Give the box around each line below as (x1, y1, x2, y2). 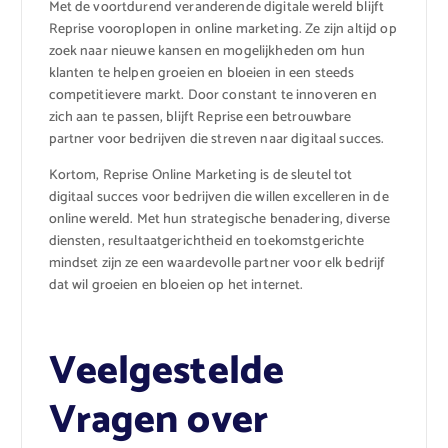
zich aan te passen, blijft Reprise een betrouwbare (48, 105, 352, 129)
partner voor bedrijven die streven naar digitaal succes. (48, 127, 385, 151)
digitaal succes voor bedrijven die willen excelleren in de (48, 186, 389, 210)
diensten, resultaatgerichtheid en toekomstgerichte (48, 230, 365, 254)
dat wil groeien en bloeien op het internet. (48, 274, 304, 298)
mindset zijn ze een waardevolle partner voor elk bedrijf (48, 252, 386, 276)
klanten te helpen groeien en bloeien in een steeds (48, 61, 355, 85)
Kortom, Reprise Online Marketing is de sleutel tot (48, 164, 353, 188)
